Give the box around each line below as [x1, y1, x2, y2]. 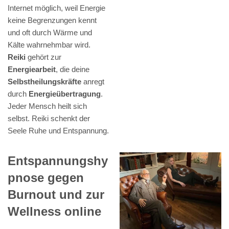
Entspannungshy [8, 154, 108, 168]
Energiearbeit [8, 65, 56, 74]
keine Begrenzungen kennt [8, 16, 97, 25]
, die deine [56, 65, 89, 74]
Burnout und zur [8, 188, 104, 202]
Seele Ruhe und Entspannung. [8, 126, 109, 135]
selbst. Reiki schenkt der [8, 114, 90, 123]
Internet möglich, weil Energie [8, 4, 105, 13]
